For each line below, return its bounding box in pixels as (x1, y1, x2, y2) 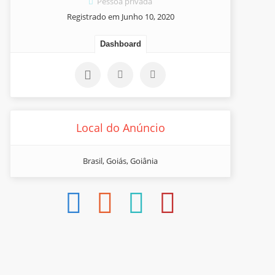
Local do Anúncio (76, 120, 165, 135)
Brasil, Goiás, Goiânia (83, 155, 158, 166)
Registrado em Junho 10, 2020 (66, 11, 174, 22)
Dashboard (99, 39, 141, 48)
